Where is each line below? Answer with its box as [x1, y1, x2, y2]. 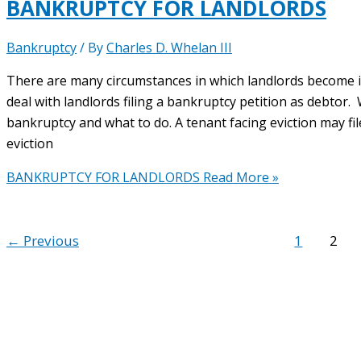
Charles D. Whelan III [106, 38, 232, 56]
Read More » [200, 168, 279, 186]
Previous [20, 230, 79, 250]
